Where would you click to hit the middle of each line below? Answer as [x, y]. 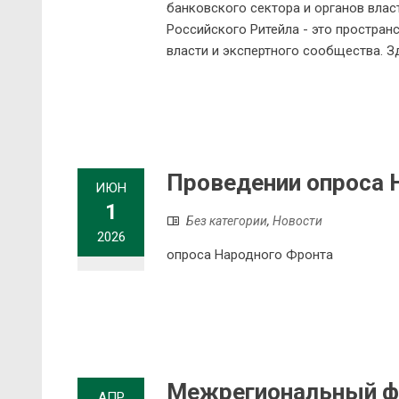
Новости [297, 221]
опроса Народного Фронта [250, 255]
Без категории [227, 221]
